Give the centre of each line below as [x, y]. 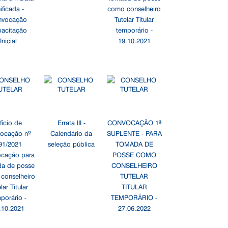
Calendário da [72, 133]
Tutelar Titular [134, 19]
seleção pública [72, 144]
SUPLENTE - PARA [134, 133]
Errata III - [71, 122]
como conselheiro [134, 8]
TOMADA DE [134, 144]
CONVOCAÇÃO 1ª [134, 122]
